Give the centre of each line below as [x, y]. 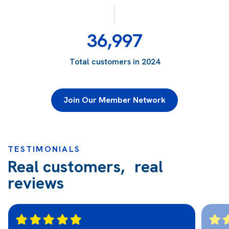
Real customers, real [85, 166]
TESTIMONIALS [44, 149]
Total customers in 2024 [114, 61]
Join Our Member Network [114, 100]
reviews [36, 183]
